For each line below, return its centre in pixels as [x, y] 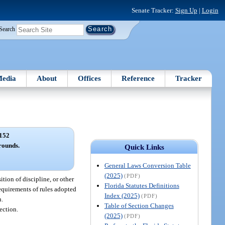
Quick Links [144, 147]
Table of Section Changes [139, 205]
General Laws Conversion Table [147, 165]
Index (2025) [122, 195]
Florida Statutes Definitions [142, 185]
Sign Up [186, 10]
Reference [138, 78]
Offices [89, 78]
